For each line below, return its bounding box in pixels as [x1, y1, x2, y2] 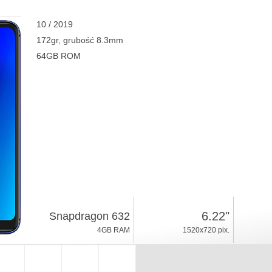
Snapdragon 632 [49, 210, 130, 222]
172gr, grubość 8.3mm [36, 35, 123, 45]
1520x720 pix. [182, 226, 229, 234]
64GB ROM [36, 51, 81, 61]
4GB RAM [97, 226, 130, 234]
